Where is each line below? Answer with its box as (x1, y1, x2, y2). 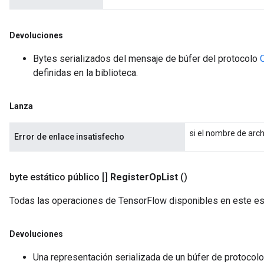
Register (110, 171, 149, 183)
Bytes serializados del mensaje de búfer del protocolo (33, 53, 260, 64)
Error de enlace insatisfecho (14, 132, 124, 141)
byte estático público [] (9, 171, 108, 183)
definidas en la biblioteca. (33, 67, 138, 78)
